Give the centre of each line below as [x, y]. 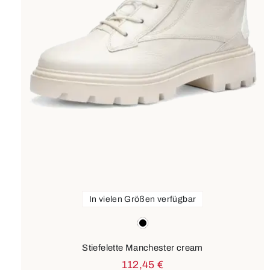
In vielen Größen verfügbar [143, 199]
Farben [35, 220]
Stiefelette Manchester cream [143, 247]
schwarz [153, 221]
